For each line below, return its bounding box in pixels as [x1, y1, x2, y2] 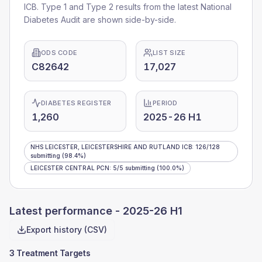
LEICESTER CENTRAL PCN [30, 164, 109, 171]
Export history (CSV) [26, 225, 107, 235]
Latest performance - [9, 205, 123, 217]
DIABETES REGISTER [41, 99, 112, 107]
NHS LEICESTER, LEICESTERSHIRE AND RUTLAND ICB [30, 143, 192, 150]
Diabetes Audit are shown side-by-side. [24, 15, 176, 25]
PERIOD [153, 99, 178, 107]
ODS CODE [41, 49, 78, 57]
